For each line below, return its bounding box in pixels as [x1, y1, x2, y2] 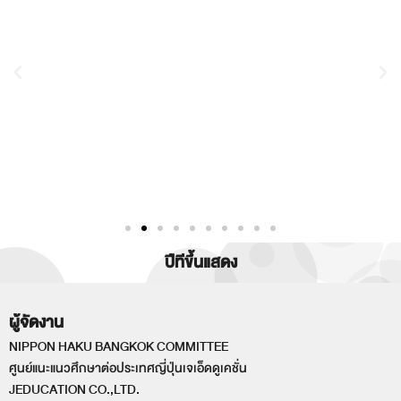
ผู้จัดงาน [9, 309, 64, 337]
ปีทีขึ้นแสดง [164, 249, 237, 277]
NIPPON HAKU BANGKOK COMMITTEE [9, 336, 228, 359]
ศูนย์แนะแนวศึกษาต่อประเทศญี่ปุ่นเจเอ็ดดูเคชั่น [9, 357, 247, 380]
